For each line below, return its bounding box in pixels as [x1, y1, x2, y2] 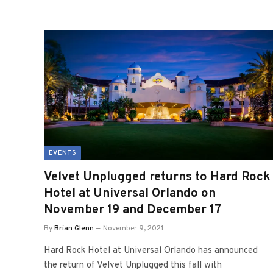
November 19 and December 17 [44, 202, 221, 218]
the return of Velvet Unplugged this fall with [44, 259, 222, 271]
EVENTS [49, 148, 76, 157]
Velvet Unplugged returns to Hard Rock [44, 169, 271, 185]
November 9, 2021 [103, 223, 163, 233]
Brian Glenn [54, 223, 94, 233]
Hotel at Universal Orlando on [44, 185, 216, 202]
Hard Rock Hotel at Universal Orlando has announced [44, 244, 258, 257]
